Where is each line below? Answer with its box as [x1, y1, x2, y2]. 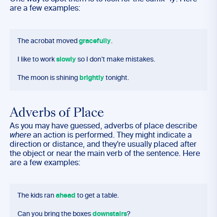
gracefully [79, 38, 111, 45]
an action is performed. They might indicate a [31, 132, 192, 139]
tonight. [104, 75, 129, 81]
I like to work [17, 56, 56, 63]
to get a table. [76, 192, 119, 199]
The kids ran [17, 192, 56, 199]
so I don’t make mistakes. [76, 56, 155, 63]
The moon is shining [17, 75, 79, 81]
